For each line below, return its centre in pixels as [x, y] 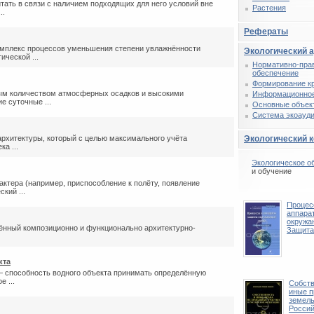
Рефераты [266, 32]
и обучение [272, 171]
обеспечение [275, 73]
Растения [269, 8]
